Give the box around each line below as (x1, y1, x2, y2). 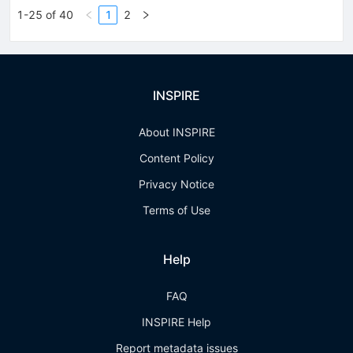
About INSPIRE (138, 125, 215, 139)
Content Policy (139, 151, 214, 165)
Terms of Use (143, 203, 210, 217)
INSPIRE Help (142, 315, 211, 329)
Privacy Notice (139, 177, 214, 191)
